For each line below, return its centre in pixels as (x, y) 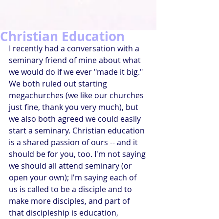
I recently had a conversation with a (75, 48)
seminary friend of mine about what (76, 60)
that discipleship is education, (65, 213)
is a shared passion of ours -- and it (74, 142)
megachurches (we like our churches (77, 95)
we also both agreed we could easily (76, 119)
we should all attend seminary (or (71, 166)
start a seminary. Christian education (78, 131)
